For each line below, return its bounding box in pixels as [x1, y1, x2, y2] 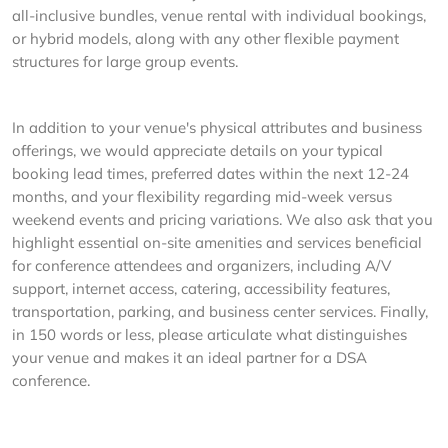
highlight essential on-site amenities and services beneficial [12, 233, 422, 252]
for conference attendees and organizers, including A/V [12, 256, 391, 275]
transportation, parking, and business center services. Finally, [12, 302, 428, 321]
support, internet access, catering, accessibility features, [12, 279, 390, 298]
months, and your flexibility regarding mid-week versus [12, 187, 392, 206]
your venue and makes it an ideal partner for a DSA [12, 348, 367, 367]
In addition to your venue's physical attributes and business [12, 118, 422, 137]
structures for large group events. [12, 52, 238, 71]
